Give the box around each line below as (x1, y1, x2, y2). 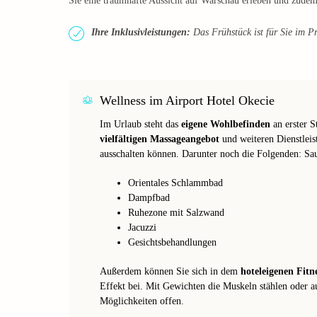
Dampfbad (128, 192, 170, 203)
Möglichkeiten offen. (100, 295, 184, 306)
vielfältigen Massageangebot (100, 133, 219, 144)
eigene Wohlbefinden (181, 118, 270, 129)
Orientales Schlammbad (128, 177, 223, 188)
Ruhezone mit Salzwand (128, 207, 224, 218)
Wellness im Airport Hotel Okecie (100, 93, 275, 108)
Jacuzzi (128, 221, 156, 233)
